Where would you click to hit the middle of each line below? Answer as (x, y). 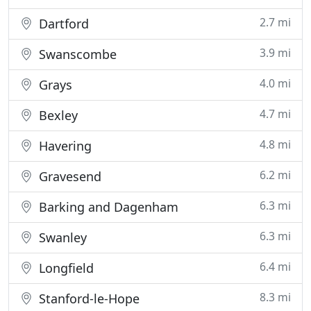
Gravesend (68, 176)
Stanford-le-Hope (87, 299)
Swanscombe (76, 54)
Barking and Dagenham (107, 207)
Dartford (62, 24)
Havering (64, 146)
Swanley (61, 237)
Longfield (65, 268)
